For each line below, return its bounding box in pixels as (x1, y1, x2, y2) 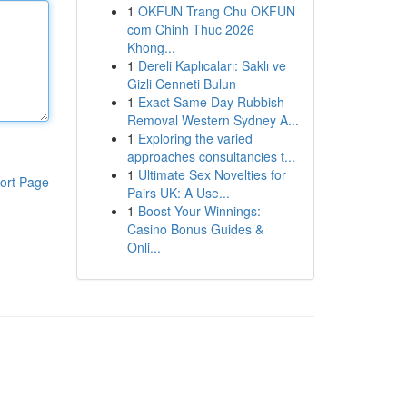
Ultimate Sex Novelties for (137, 165, 286, 184)
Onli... (126, 238, 161, 256)
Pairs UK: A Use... (126, 184, 230, 202)
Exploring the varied (137, 129, 253, 147)
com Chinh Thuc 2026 (126, 20, 254, 38)
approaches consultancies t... (126, 147, 295, 165)
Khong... (126, 38, 175, 56)
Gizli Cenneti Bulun (126, 74, 236, 93)
